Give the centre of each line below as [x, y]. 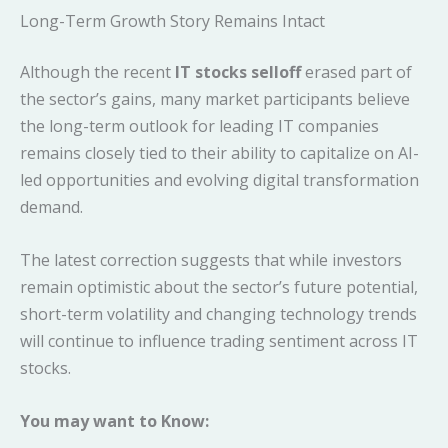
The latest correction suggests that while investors [211, 260]
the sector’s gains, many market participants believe [215, 99]
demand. [51, 207]
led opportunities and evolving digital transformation [219, 180]
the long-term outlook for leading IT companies [199, 126]
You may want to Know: [114, 420]
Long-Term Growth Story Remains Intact [172, 21]
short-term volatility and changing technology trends [218, 314]
